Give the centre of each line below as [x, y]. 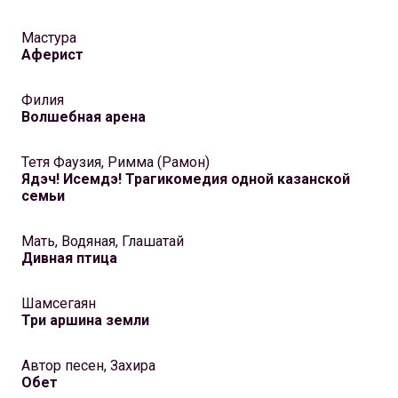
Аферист [52, 55]
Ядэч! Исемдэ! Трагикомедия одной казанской [186, 179]
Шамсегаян [59, 304]
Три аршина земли [85, 321]
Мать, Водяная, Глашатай [103, 242]
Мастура [49, 38]
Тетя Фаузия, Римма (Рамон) [115, 163]
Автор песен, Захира [88, 366]
